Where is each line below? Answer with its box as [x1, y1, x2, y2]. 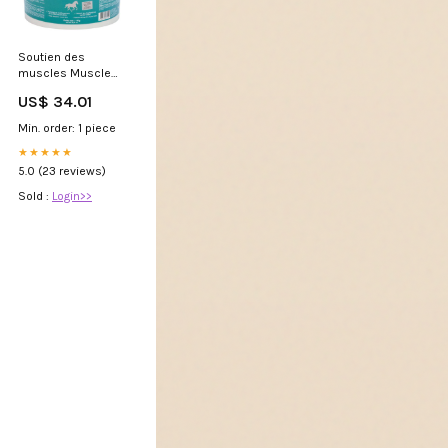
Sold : [18, 188, 52, 203]
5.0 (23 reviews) [18, 163, 106, 178]
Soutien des [18, 49, 85, 64]
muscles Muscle [18, 65, 111, 80]
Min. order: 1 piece [18, 120, 116, 135]
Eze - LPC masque [18, 81, 116, 96]
